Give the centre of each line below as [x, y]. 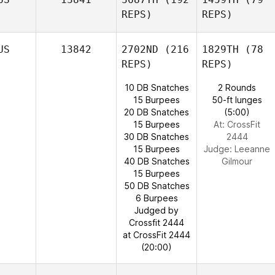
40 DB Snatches [157, 161]
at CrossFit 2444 [157, 235]
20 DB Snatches [157, 112]
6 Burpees [157, 198]
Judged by [157, 210]
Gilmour [237, 161]
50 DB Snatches [157, 186]
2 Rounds [237, 87]
